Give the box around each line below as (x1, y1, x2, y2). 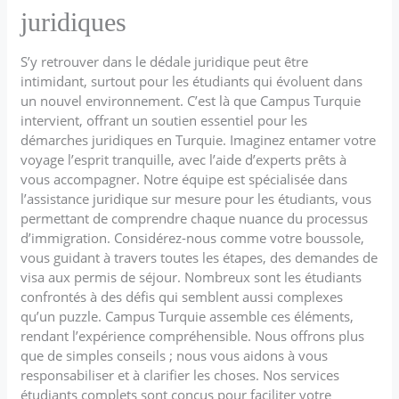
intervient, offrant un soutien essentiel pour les (20, 110, 308, 129)
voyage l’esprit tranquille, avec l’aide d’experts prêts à (20, 150, 347, 168)
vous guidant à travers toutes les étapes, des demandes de (20, 248, 379, 266)
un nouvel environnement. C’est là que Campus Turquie (20, 91, 362, 110)
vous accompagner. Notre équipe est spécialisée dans (20, 169, 348, 188)
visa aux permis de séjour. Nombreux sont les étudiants (20, 267, 362, 286)
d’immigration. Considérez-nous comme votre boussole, (20, 228, 365, 247)
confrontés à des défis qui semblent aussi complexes (20, 287, 344, 305)
